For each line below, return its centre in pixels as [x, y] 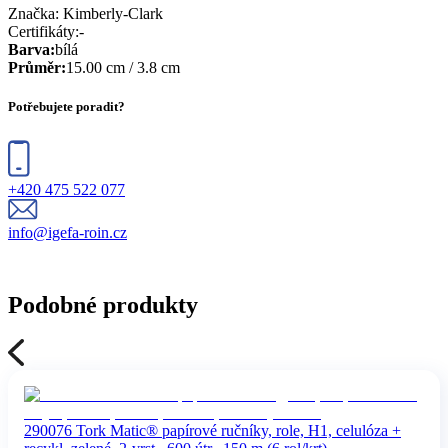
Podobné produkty [103, 304]
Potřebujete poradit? [66, 106]
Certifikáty [41, 31]
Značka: [35, 13]
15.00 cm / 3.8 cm [123, 67]
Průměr [34, 67]
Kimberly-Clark [113, 13]
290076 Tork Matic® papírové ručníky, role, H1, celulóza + [212, 430]
